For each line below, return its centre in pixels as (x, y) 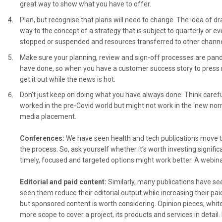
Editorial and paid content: (64, 182)
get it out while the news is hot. (68, 79)
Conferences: (43, 139)
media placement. (48, 117)
